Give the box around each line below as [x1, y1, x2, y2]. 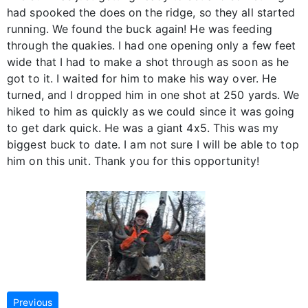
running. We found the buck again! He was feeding [7, 22, 272, 36]
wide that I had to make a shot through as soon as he [7, 55, 289, 69]
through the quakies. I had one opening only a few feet [7, 38, 296, 53]
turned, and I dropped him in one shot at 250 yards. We [7, 88, 300, 102]
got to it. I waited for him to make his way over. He [7, 71, 277, 86]
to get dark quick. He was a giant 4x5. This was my [7, 121, 279, 135]
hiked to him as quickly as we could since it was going [7, 104, 295, 119]
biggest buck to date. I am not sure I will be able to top [7, 137, 299, 152]
